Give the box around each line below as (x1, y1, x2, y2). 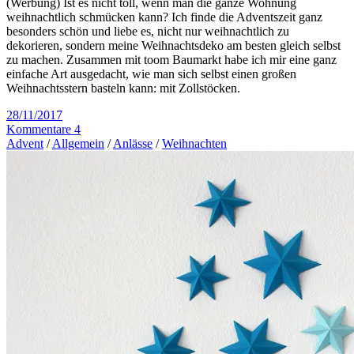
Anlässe (113, 137, 153, 151)
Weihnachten (162, 137, 227, 151)
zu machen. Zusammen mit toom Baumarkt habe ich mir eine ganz (6, 53, 337, 67)
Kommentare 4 (6, 122, 81, 137)
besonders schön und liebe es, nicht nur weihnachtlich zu (6, 24, 289, 39)
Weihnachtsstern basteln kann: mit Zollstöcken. (6, 81, 240, 96)
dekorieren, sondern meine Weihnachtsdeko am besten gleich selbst (6, 39, 341, 53)
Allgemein (52, 137, 104, 151)
